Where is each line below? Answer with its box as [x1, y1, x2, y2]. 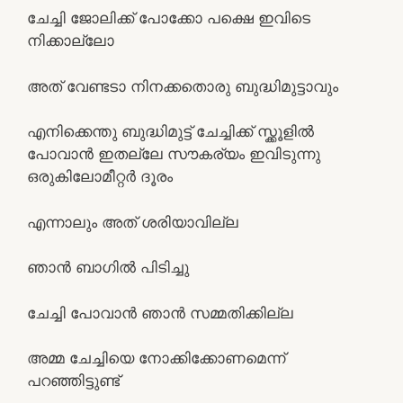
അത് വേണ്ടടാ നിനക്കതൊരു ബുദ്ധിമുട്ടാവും [27, 76, 338, 95]
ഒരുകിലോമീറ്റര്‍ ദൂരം [27, 167, 173, 185]
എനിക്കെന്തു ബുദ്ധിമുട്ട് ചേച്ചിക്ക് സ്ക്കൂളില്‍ [27, 122, 314, 140]
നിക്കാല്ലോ [27, 31, 114, 49]
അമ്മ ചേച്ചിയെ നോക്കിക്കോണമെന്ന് [27, 349, 285, 367]
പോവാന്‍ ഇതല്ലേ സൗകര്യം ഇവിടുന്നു [27, 145, 320, 163]
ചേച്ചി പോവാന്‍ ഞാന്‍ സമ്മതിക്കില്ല [27, 303, 293, 322]
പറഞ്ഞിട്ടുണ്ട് [27, 372, 120, 390]
